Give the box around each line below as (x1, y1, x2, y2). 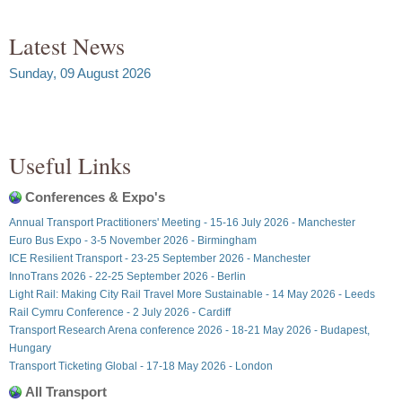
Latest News (9, 30, 125, 61)
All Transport (25, 383, 107, 399)
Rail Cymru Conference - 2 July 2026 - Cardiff (9, 305, 231, 319)
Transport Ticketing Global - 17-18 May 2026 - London (9, 359, 273, 372)
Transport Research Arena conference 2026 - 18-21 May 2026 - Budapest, (9, 323, 370, 336)
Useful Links (9, 149, 131, 180)
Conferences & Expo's (25, 188, 165, 205)
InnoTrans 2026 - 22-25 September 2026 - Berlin (9, 269, 246, 283)
